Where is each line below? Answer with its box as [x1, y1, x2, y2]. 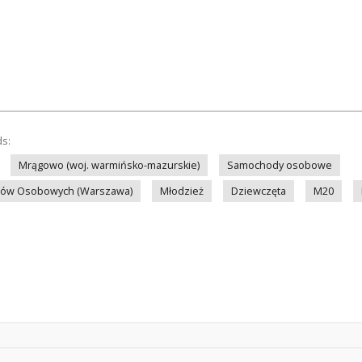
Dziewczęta [231, 184, 286, 198]
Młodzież [160, 184, 204, 198]
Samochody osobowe [227, 158, 332, 172]
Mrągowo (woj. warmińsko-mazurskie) [19, 158, 200, 172]
